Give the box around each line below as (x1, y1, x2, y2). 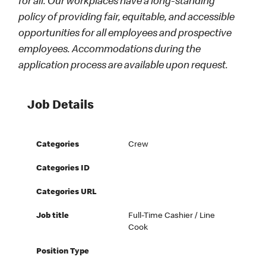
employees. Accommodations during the (18, 45, 201, 56)
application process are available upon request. (18, 61, 229, 72)
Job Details (27, 100, 94, 113)
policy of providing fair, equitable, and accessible (18, 12, 235, 24)
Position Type (36, 248, 90, 256)
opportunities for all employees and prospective (18, 28, 232, 40)
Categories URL (36, 188, 97, 197)
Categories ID (36, 164, 90, 173)
